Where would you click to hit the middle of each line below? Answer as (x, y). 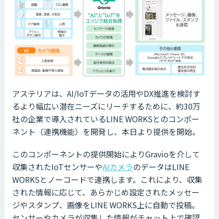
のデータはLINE (161, 167)
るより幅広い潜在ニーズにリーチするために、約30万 (106, 106)
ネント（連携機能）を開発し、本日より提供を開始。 (106, 132)
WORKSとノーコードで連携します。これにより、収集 (107, 180)
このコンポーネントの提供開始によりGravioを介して (106, 154)
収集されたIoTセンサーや (57, 167)
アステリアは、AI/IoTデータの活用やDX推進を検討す (106, 94)
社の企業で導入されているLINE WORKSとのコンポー (106, 119)
